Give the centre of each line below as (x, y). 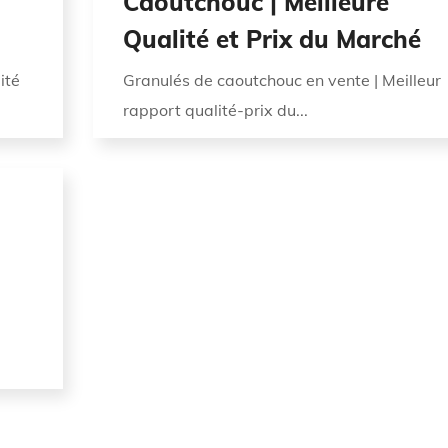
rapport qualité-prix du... (215, 109)
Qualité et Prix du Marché (271, 38)
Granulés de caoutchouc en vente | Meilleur (281, 79)
